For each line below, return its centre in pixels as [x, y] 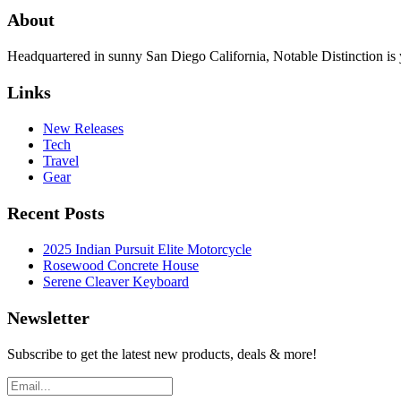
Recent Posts [56, 213]
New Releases [83, 129]
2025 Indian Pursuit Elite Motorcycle [147, 250]
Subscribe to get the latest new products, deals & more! [162, 354]
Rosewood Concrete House [121, 266]
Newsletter [48, 318]
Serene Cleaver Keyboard [116, 282]
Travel [61, 161]
